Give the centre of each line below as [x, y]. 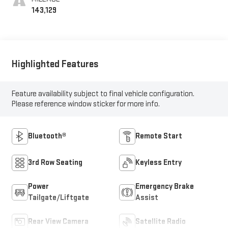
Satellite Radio [161, 221]
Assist [147, 197]
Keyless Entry [159, 162]
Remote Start [159, 136]
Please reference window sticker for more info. [85, 104]
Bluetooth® [47, 136]
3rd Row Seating [55, 162]
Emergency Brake [165, 186]
